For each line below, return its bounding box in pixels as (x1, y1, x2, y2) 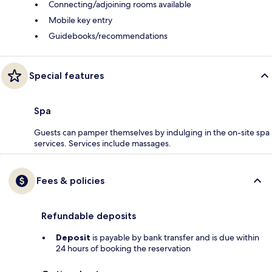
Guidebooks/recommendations (49, 30, 168, 41)
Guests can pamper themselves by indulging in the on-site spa (34, 126, 270, 138)
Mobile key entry (49, 14, 112, 25)
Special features (29, 69, 104, 81)
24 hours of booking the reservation (56, 242, 191, 254)
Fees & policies (36, 174, 104, 186)
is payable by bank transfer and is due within (90, 231, 259, 243)
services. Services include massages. (34, 137, 171, 149)
